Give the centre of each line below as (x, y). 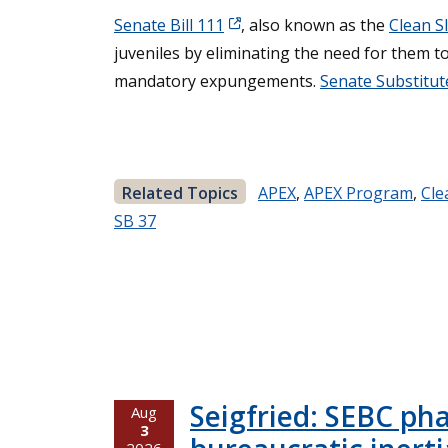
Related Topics (180, 193)
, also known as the (315, 25)
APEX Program (358, 193)
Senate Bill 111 (169, 25)
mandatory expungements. (217, 81)
